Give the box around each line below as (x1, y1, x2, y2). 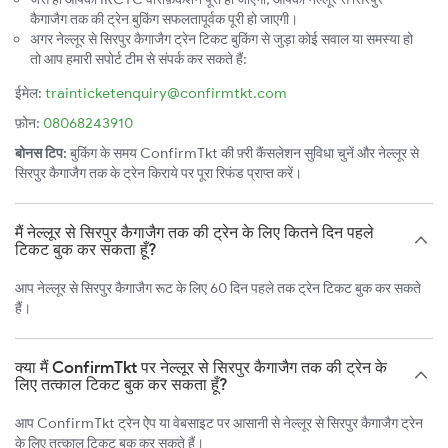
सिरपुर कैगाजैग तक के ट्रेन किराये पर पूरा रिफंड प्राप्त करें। (15, 164, 302, 183)
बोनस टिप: (15, 144, 67, 163)
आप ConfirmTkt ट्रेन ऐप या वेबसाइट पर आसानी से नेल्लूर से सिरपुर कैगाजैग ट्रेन (15, 414, 423, 433)
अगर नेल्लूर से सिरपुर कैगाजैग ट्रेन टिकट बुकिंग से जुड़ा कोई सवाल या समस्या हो (30, 30, 413, 49)
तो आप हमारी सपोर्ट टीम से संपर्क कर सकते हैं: (30, 50, 247, 69)
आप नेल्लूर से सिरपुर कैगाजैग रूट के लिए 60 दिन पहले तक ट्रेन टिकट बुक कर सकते (15, 279, 421, 298)
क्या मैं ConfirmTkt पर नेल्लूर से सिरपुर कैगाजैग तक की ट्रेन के (15, 357, 387, 378)
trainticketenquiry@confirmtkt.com (45, 84, 287, 103)
